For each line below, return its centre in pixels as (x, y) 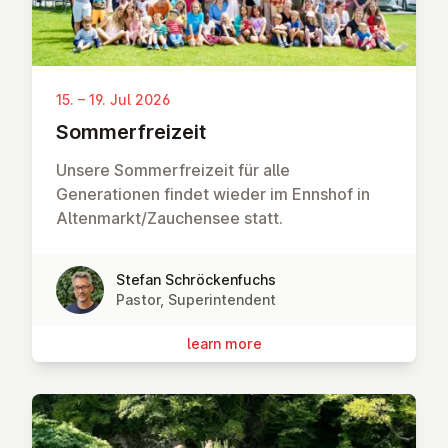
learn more (224, 343)
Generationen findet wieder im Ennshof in (213, 193)
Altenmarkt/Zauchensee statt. (171, 217)
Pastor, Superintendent (196, 299)
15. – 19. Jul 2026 (113, 99)
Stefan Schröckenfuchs (196, 279)
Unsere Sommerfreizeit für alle (173, 169)
